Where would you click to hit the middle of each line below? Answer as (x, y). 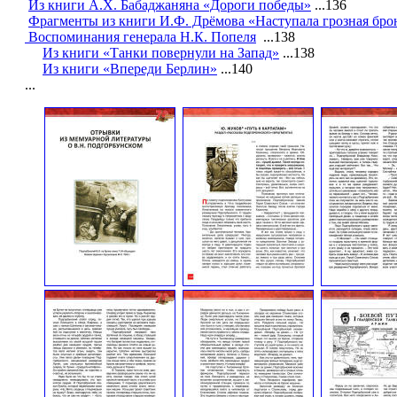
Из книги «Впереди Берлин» (130, 69)
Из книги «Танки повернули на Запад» (161, 53)
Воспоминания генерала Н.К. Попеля (140, 37)
